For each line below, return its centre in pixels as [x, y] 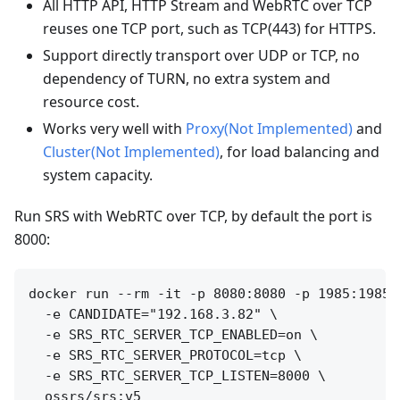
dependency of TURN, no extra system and [187, 78]
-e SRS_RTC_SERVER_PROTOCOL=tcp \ [165, 355]
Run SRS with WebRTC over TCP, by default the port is [193, 216]
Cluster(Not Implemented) [131, 151]
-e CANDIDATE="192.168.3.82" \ [153, 314]
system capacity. [98, 175]
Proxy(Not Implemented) [269, 128]
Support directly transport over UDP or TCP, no [201, 55]
